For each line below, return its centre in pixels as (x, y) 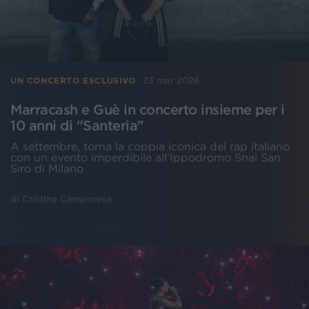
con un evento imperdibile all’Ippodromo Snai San (146, 158)
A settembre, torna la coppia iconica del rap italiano (150, 147)
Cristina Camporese (67, 199)
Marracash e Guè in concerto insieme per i (148, 110)
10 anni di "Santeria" (77, 126)
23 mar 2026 (171, 81)
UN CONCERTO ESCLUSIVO (73, 80)
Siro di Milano (47, 169)
